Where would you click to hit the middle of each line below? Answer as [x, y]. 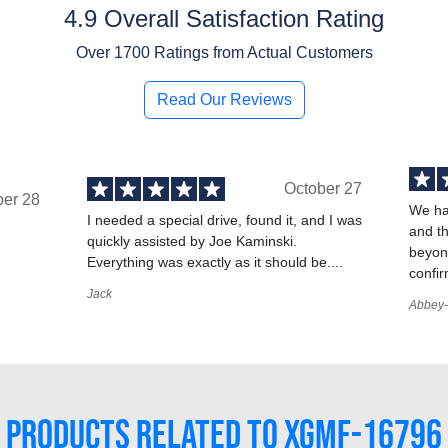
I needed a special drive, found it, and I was [224, 220]
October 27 [322, 189]
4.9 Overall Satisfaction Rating [224, 18]
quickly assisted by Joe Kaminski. [191, 241]
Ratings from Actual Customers [261, 52]
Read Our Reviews [224, 99]
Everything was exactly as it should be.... [214, 262]
